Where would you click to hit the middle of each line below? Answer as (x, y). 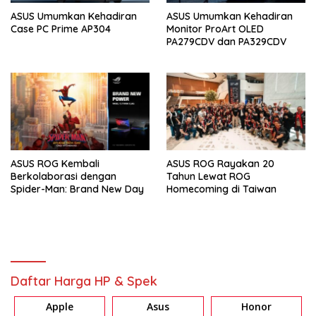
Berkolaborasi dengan (63, 177)
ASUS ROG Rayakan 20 (220, 164)
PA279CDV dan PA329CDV (226, 41)
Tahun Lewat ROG (208, 177)
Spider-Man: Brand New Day (77, 189)
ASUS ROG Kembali (55, 164)
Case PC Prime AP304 (61, 29)
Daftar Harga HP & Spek (84, 281)
